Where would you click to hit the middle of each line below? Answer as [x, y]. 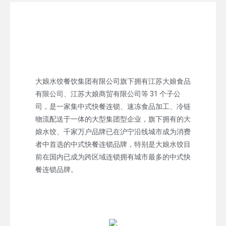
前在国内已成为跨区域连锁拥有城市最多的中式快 [113, 157]
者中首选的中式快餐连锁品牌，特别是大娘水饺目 [113, 144]
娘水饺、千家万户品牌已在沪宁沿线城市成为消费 [113, 131]
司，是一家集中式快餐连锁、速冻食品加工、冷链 [113, 106]
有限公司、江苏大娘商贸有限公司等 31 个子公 [108, 94]
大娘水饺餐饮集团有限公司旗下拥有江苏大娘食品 [113, 81]
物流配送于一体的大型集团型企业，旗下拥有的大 [113, 119]
